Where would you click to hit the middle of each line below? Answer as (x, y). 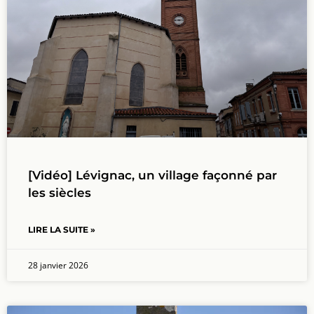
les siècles (60, 192)
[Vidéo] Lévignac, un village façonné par (152, 175)
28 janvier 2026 (58, 265)
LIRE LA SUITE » (62, 229)
